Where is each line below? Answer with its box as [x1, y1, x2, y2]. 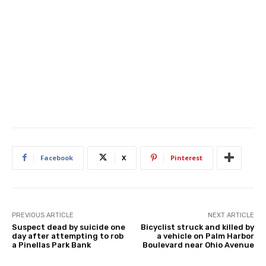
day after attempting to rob [12, 231, 123, 240]
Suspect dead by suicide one [12, 222, 125, 232]
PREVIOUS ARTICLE [12, 211, 74, 219]
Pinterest [170, 153, 202, 162]
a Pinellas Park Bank [12, 240, 91, 249]
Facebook [40, 153, 73, 162]
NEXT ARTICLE [207, 211, 254, 219]
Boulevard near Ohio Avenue [142, 240, 254, 249]
